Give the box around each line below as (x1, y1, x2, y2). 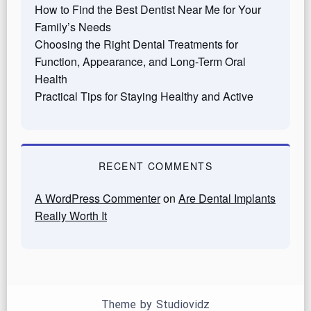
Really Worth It (35, 207, 107, 224)
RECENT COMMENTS (99, 158, 212, 173)
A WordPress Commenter (35, 190, 160, 206)
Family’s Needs (35, 18, 111, 35)
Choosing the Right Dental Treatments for (35, 35, 238, 52)
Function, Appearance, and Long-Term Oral (35, 53, 246, 69)
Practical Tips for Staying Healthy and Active (35, 87, 253, 104)
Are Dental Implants (178, 190, 276, 206)
